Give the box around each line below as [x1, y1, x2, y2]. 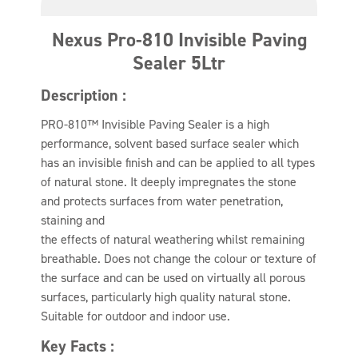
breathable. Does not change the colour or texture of [41, 250, 317, 267]
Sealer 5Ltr [133, 50, 225, 76]
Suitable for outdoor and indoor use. [41, 308, 231, 324]
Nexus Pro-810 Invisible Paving [51, 27, 307, 53]
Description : [41, 85, 127, 105]
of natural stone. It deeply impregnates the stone [41, 173, 297, 190]
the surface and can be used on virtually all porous [41, 269, 306, 286]
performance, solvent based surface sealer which [41, 135, 300, 152]
